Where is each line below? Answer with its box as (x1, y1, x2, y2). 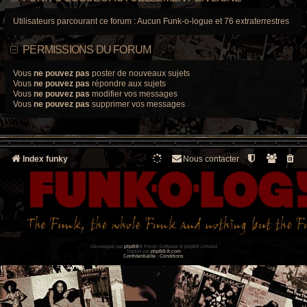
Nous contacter (183, 154, 239, 164)
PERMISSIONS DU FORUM (23, 44, 151, 56)
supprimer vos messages (90, 99, 185, 110)
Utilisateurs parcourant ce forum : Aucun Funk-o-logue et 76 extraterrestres (13, 16, 289, 27)
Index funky (23, 154, 68, 164)
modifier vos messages (90, 89, 177, 99)
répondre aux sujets (90, 79, 166, 89)
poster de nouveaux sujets (90, 69, 190, 79)
